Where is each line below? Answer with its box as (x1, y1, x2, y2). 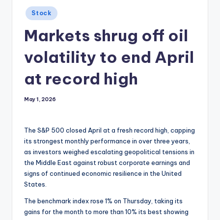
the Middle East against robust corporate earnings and (24, 159, 190, 166)
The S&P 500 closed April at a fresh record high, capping (24, 126, 195, 134)
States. (24, 180, 47, 188)
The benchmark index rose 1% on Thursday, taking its (24, 197, 183, 205)
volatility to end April (24, 47, 194, 67)
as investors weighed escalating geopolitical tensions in (24, 148, 194, 156)
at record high (24, 69, 138, 89)
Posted (24, 7, 44, 14)
